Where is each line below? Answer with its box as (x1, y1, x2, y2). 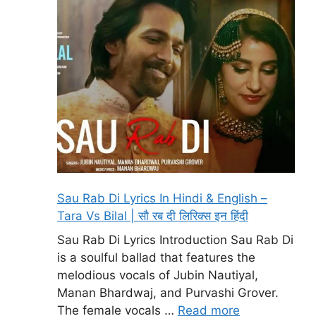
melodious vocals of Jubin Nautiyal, (57, 267, 258, 282)
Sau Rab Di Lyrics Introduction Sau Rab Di (57, 232, 293, 247)
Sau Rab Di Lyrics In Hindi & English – (57, 191, 267, 206)
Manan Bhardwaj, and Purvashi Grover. (57, 285, 279, 300)
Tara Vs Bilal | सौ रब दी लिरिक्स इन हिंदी (57, 209, 248, 224)
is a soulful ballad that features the (57, 250, 255, 265)
